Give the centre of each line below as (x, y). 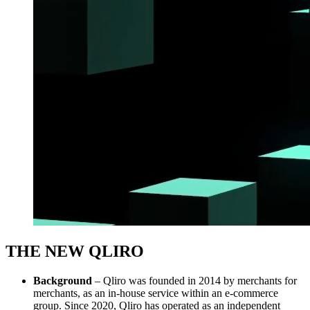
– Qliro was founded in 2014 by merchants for (194, 281)
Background (63, 281)
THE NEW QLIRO (77, 252)
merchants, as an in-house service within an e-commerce (156, 293)
